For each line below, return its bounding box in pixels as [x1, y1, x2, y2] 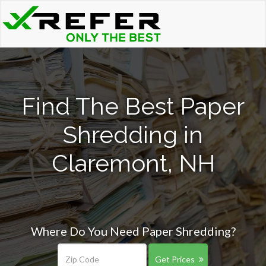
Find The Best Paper [21, 92, 245, 120]
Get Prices [154, 254, 195, 264]
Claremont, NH [51, 149, 215, 177]
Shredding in [63, 121, 203, 148]
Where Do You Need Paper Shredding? [30, 224, 236, 238]
